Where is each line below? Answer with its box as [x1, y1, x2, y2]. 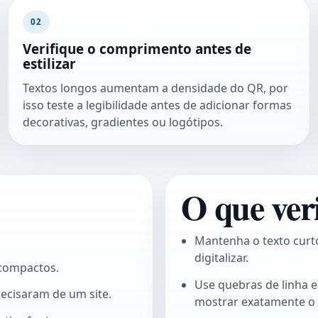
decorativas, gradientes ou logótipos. [22, 114, 223, 131]
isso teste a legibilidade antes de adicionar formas [22, 97, 292, 114]
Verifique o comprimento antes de [22, 39, 251, 58]
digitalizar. [194, 250, 248, 266]
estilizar [22, 54, 76, 73]
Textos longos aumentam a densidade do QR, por [22, 80, 288, 97]
